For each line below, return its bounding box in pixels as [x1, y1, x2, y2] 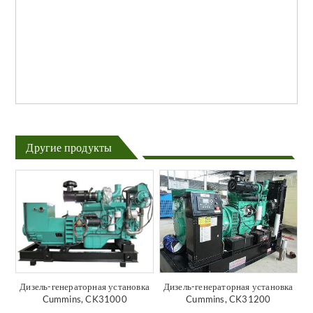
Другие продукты [26, 140, 112, 154]
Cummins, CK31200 [186, 293, 271, 305]
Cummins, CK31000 [42, 293, 127, 305]
